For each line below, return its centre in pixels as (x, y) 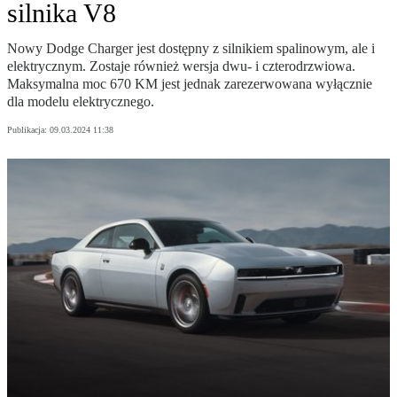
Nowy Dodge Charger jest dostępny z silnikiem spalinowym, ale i (191, 49)
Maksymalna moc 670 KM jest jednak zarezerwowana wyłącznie (190, 84)
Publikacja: (28, 130)
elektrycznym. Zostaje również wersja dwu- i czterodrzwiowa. (181, 66)
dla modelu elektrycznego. (81, 102)
